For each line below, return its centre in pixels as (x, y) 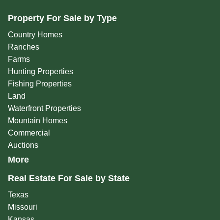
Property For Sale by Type (62, 18)
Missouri (22, 207)
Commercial (29, 133)
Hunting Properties (40, 72)
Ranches (23, 47)
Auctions (23, 145)
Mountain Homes (37, 121)
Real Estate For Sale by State (69, 179)
